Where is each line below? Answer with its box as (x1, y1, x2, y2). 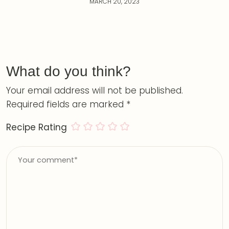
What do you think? (6, 63, 131, 79)
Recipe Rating (6, 121, 67, 133)
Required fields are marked (6, 98, 126, 110)
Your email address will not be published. (6, 84, 183, 97)
